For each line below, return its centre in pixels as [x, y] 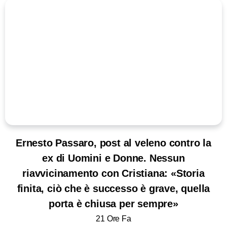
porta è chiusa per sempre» [113, 204]
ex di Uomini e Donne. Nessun [113, 158]
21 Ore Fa [113, 219]
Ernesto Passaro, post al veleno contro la [113, 143]
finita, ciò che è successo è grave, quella [113, 189]
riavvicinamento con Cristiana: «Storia [113, 174]
